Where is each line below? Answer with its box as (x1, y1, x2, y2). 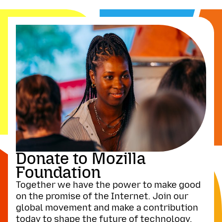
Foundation (16, 163, 101, 182)
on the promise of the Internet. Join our (16, 191, 188, 202)
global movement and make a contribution (16, 202, 198, 214)
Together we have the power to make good (16, 179, 201, 191)
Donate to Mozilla (16, 149, 146, 168)
